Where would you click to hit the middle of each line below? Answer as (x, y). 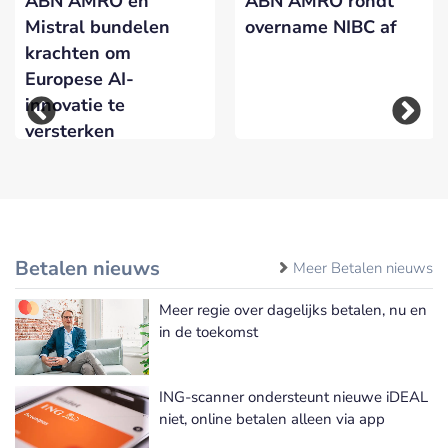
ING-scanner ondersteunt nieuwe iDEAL (293, 396)
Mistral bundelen (97, 27)
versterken (70, 131)
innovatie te (75, 105)
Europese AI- (79, 79)
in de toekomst (208, 331)
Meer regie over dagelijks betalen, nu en (293, 309)
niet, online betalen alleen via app (272, 418)
